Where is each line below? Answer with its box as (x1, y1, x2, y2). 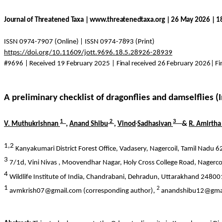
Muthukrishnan (11, 120, 58, 128)
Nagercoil (150, 145, 177, 153)
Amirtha (196, 120, 221, 128)
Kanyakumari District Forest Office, (15, 145, 119, 153)
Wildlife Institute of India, (9, 173, 86, 181)
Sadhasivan (137, 120, 171, 128)
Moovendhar (62, 159, 101, 167)
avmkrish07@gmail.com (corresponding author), (9, 187, 157, 195)
